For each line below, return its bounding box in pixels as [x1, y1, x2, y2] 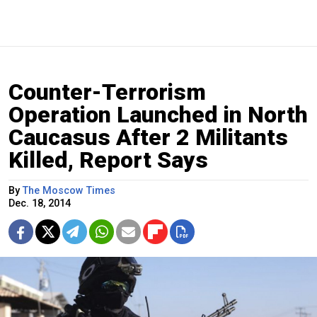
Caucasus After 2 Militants [8, 124, 288, 151]
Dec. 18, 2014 [8, 197, 71, 210]
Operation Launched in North [8, 101, 308, 129]
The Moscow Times [23, 185, 115, 197]
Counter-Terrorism [8, 79, 206, 106]
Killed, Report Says [8, 146, 208, 174]
